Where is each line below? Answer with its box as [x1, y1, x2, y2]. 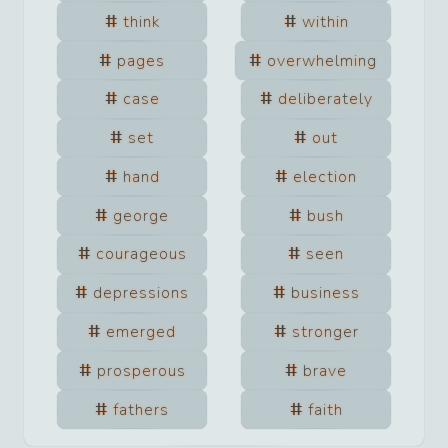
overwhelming [267, 49, 378, 72]
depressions [93, 282, 189, 305]
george [113, 204, 169, 227]
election [293, 165, 357, 188]
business [290, 282, 360, 305]
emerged [106, 321, 176, 343]
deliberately [277, 88, 373, 111]
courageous [95, 243, 187, 266]
